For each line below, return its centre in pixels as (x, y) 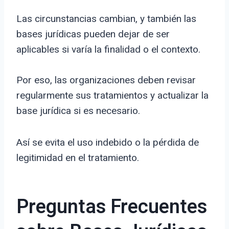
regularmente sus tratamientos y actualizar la (112, 96)
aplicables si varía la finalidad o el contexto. (108, 50)
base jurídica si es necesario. (78, 111)
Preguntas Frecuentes (112, 207)
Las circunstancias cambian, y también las (106, 19)
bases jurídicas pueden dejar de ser (93, 34)
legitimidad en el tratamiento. (78, 158)
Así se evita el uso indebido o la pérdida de (108, 143)
